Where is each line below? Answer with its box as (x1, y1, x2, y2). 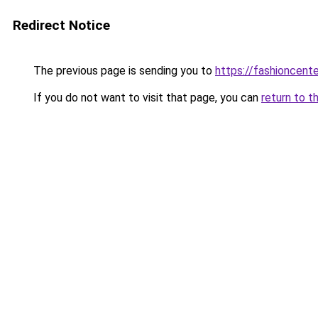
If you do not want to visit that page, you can (31, 91, 261, 104)
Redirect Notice (13, 17, 110, 33)
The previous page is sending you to (31, 64, 215, 77)
